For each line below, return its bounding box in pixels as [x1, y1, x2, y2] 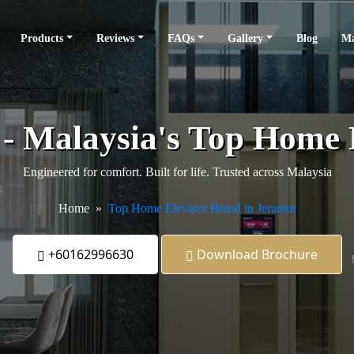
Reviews [96, 32, 135, 44]
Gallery [228, 32, 264, 44]
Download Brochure [193, 246, 318, 263]
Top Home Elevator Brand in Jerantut [108, 201, 296, 215]
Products [21, 32, 64, 44]
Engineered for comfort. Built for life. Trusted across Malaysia [22, 165, 332, 179]
